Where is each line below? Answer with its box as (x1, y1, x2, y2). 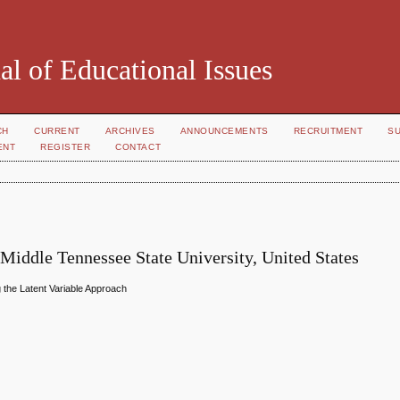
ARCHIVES (104, 126, 155, 136)
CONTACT (115, 142, 162, 152)
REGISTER (40, 142, 91, 152)
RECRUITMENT (293, 126, 363, 136)
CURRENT (34, 126, 80, 136)
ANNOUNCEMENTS (179, 126, 269, 136)
